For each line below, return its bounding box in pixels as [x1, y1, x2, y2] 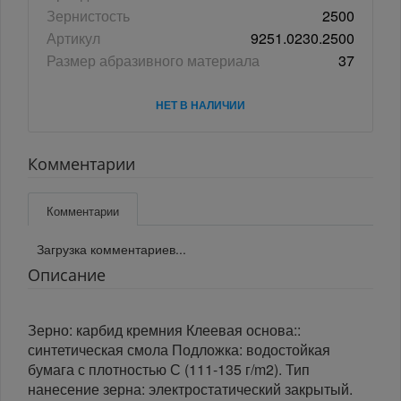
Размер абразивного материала [47, 50, 260, 72]
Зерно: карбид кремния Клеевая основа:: [28, 320, 301, 341]
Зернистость [47, 5, 130, 27]
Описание [28, 264, 106, 286]
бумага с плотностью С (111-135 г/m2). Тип [28, 359, 310, 380]
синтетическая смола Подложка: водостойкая [28, 339, 330, 361]
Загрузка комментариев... [37, 240, 186, 259]
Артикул [47, 28, 100, 49]
